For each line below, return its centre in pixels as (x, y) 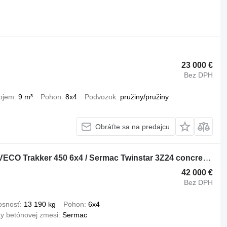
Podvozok (100, 97)
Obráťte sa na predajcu (133, 126)
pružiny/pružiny (144, 97)
